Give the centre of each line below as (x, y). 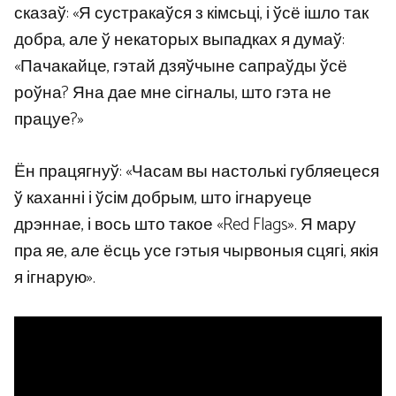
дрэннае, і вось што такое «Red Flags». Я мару (185, 225)
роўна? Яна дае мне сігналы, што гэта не (173, 94)
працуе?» (49, 120)
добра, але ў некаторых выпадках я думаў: (179, 41)
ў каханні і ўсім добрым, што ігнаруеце (163, 198)
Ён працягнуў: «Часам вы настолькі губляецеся (197, 171)
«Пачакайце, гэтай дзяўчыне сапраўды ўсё (181, 67)
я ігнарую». (55, 278)
